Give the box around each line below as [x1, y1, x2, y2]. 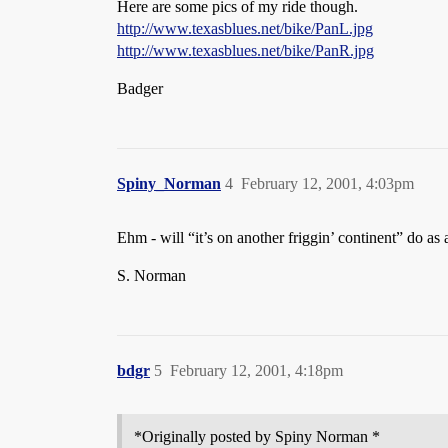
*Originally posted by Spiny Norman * [134, 428, 380, 445]
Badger [117, 80, 163, 97]
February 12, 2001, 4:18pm [170, 362, 343, 379]
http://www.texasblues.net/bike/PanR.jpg [117, 42, 374, 59]
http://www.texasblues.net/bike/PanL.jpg [117, 20, 373, 37]
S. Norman [117, 267, 186, 284]
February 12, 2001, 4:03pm [241, 175, 414, 192]
